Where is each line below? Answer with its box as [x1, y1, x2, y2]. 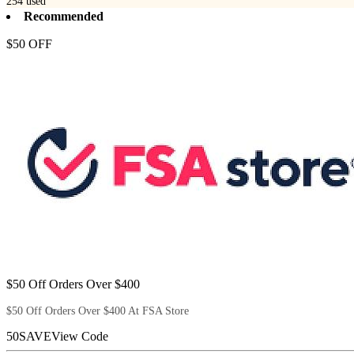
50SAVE [6, 330, 51, 344]
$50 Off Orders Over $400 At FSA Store [6, 305, 189, 318]
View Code [51, 330, 108, 344]
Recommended [24, 9, 104, 24]
